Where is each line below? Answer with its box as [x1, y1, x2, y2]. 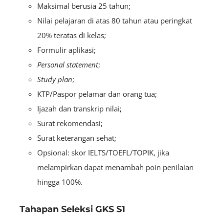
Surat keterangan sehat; [37, 133, 116, 143]
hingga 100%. [37, 177, 83, 187]
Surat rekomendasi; [37, 118, 103, 129]
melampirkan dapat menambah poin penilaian [37, 162, 194, 173]
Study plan [37, 74, 72, 85]
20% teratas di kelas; [37, 30, 106, 41]
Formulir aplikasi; [37, 45, 96, 55]
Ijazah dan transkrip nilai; [37, 104, 122, 114]
